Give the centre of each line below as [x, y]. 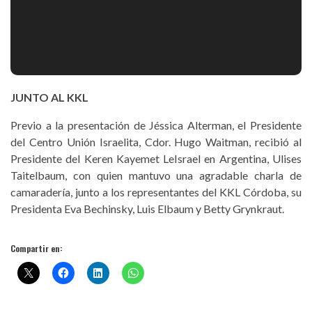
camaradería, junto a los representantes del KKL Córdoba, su [156, 192]
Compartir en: [37, 249]
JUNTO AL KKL [49, 97]
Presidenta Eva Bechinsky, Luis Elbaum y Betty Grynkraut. [147, 209]
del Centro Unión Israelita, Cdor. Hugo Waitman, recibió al [156, 142]
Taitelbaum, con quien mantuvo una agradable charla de [156, 175]
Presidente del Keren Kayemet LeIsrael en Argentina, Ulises [156, 159]
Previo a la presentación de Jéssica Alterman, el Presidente [156, 125]
